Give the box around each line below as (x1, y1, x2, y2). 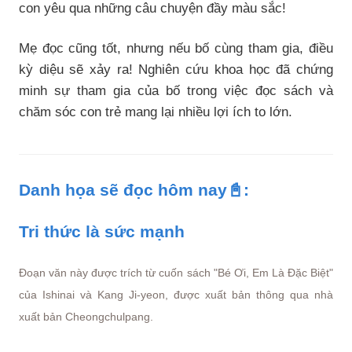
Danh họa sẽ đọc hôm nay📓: (19, 181, 249, 199)
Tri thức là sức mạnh (19, 222, 185, 240)
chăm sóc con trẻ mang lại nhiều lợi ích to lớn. (19, 104, 292, 119)
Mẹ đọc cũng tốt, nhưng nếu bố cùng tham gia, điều (19, 41, 333, 56)
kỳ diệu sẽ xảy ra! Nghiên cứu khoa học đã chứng (19, 62, 333, 77)
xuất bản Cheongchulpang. (19, 310, 153, 323)
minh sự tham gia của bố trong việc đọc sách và (19, 83, 333, 98)
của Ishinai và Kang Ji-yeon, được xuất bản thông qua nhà (19, 288, 333, 301)
